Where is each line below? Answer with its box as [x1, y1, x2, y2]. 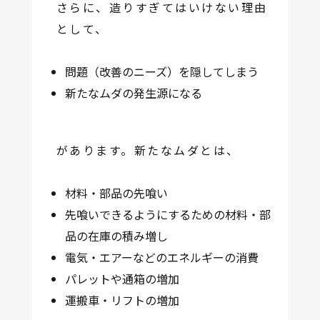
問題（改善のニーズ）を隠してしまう [64, 63, 259, 81]
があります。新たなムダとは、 [56, 141, 240, 159]
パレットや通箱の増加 [64, 270, 179, 288]
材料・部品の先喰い [64, 184, 168, 202]
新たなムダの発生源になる [64, 84, 202, 102]
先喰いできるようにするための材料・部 [64, 206, 271, 224]
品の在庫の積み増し [64, 227, 168, 245]
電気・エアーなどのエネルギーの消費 [64, 249, 259, 266]
